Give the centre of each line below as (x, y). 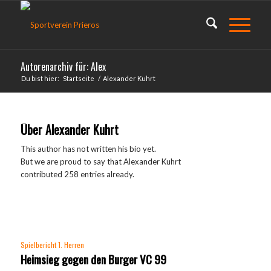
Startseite (78, 78)
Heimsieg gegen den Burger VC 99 (93, 259)
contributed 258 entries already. (77, 175)
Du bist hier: (40, 78)
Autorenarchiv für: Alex (63, 67)
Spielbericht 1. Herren (52, 245)
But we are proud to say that (72, 162)
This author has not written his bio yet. (88, 149)
